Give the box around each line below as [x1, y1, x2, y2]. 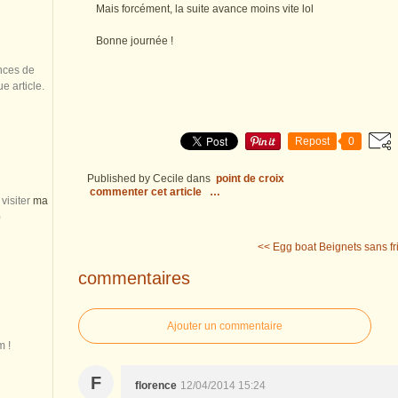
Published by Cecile [87, 172, 184, 186]
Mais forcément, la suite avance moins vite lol [96, 3, 314, 16]
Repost [295, 135, 330, 148]
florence [135, 378, 177, 392]
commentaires [78, 267, 190, 288]
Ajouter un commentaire [167, 319, 283, 332]
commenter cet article [90, 186, 204, 199]
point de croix [216, 172, 284, 186]
